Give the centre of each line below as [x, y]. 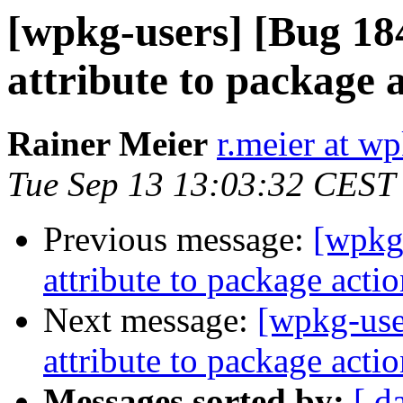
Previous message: [178, 239]
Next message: [150, 320]
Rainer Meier [107, 144]
